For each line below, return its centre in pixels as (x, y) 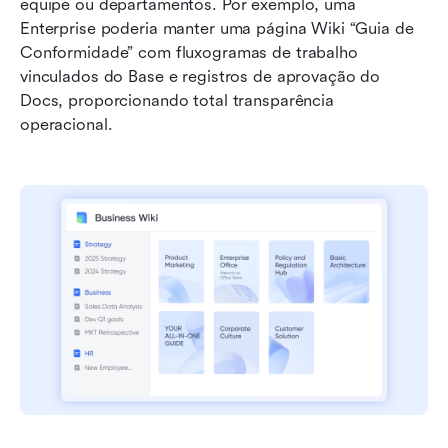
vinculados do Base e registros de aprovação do (200, 77)
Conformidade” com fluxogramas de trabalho (189, 53)
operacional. (66, 125)
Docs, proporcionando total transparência (177, 101)
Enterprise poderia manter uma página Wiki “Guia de (217, 29)
